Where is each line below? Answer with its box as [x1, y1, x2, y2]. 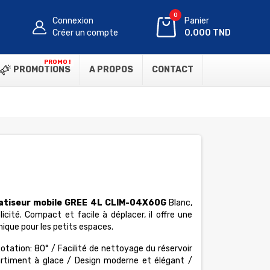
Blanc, [169, 198, 192, 208]
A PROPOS [89, 64, 133, 75]
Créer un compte [52, 28, 119, 38]
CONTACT [152, 64, 193, 75]
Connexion [52, 16, 94, 26]
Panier [184, 16, 210, 26]
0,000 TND [184, 28, 231, 38]
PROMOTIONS [11, 64, 71, 75]
